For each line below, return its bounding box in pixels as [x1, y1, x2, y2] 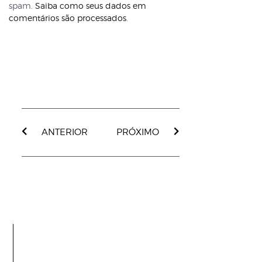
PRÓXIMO [116, 126, 160, 137]
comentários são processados [9, 12, 126, 23]
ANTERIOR [42, 126, 88, 137]
